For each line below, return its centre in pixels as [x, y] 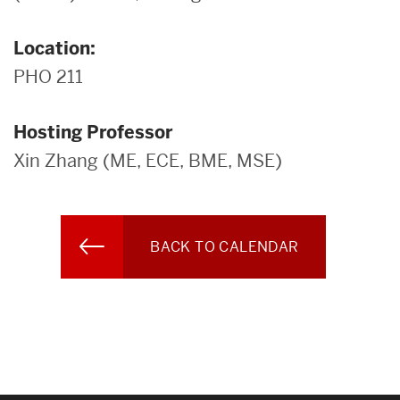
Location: [54, 48]
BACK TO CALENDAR [225, 246]
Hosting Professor [93, 132]
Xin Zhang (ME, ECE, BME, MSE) [148, 160]
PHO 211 [48, 76]
